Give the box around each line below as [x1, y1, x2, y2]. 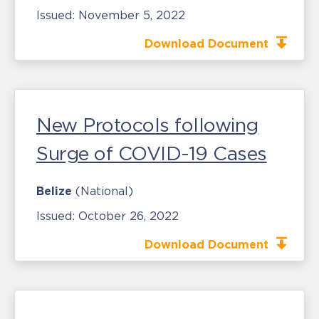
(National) [75, 184, 133, 197]
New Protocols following [36, 115, 258, 135]
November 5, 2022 [78, 9, 185, 21]
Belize [36, 184, 72, 197]
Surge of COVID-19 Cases [36, 143, 267, 164]
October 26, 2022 [78, 209, 179, 222]
